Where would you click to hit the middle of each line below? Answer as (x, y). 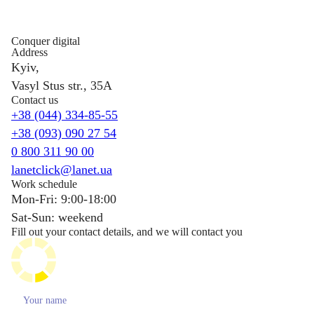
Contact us (35, 100)
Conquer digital (46, 41)
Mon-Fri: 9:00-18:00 (64, 199)
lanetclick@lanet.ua (62, 170)
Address (29, 52)
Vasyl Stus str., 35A (62, 86)
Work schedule (44, 184)
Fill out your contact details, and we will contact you (127, 232)
